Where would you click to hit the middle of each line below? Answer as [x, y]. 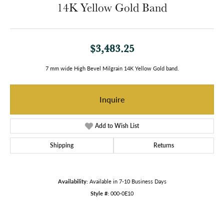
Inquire [112, 99]
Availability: [73, 181]
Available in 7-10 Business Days [128, 181]
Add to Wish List [117, 126]
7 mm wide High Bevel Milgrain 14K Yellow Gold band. [112, 68]
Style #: [100, 193]
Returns [164, 145]
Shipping [62, 145]
